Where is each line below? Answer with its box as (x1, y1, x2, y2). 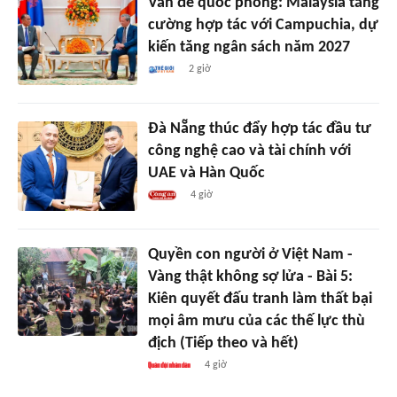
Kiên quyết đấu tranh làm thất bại (147, 290, 372, 307)
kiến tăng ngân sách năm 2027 (147, 38, 350, 56)
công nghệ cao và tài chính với (147, 142, 351, 160)
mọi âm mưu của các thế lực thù (147, 312, 365, 330)
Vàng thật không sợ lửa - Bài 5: (147, 268, 353, 285)
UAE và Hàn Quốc (147, 164, 265, 182)
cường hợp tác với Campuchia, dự (147, 16, 378, 34)
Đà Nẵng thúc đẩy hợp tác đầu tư (147, 120, 371, 137)
